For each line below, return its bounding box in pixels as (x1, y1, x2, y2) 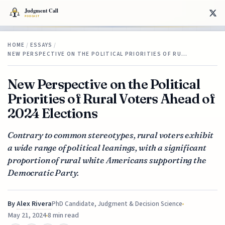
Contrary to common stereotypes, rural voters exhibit (8, 129, 214, 140)
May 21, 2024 (8, 210, 47, 220)
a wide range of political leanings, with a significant (8, 142, 206, 153)
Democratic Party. (8, 167, 79, 178)
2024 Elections (8, 104, 98, 122)
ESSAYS (30, 41, 53, 49)
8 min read (48, 210, 79, 220)
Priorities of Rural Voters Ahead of (8, 90, 215, 107)
